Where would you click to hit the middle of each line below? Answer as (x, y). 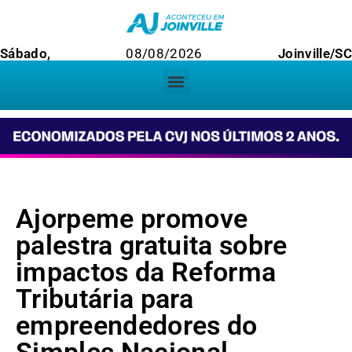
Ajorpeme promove (132, 219)
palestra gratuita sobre (152, 246)
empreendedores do (137, 326)
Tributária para (105, 299)
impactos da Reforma (146, 272)
